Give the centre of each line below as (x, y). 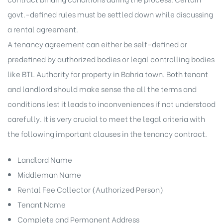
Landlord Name (45, 160)
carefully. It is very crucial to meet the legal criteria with (106, 118)
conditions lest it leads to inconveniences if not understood (111, 103)
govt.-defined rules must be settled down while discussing (110, 14)
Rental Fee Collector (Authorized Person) (90, 189)
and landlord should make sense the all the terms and (102, 88)
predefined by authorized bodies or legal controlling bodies (111, 58)
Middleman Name (49, 174)
